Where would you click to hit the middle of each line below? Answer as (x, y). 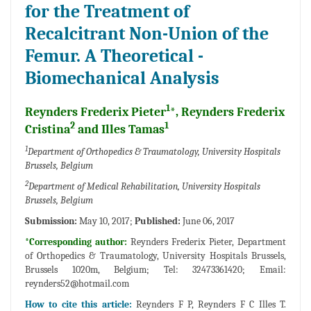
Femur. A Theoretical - (114, 57)
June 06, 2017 (208, 221)
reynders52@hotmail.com (77, 284)
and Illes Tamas (120, 130)
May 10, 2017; (106, 221)
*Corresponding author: (78, 242)
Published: (158, 221)
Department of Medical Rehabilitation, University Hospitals (144, 187)
